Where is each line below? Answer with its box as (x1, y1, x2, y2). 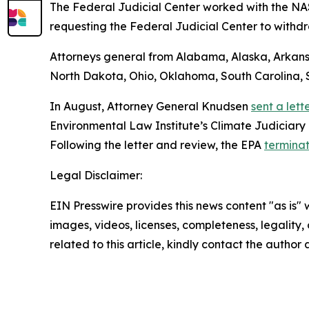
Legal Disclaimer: (50, 168, 142, 182)
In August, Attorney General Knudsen (50, 99, 251, 113)
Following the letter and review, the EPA (50, 137, 264, 152)
